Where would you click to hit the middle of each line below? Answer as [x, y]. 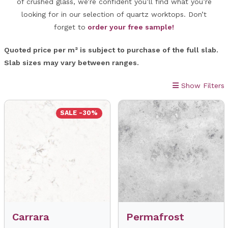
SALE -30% [79, 113]
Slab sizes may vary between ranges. [71, 63]
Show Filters [203, 85]
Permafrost [155, 217]
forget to [70, 27]
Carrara [31, 217]
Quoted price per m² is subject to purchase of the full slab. [111, 50]
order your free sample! [131, 27]
